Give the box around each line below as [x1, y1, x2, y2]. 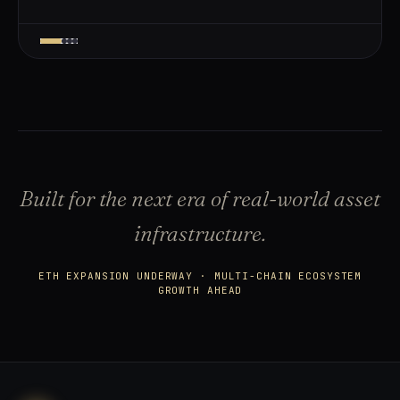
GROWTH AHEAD [157, 283, 243, 296]
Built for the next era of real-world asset [20, 185, 380, 212]
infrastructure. [134, 220, 266, 246]
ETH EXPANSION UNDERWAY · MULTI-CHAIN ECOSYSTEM [37, 269, 362, 282]
